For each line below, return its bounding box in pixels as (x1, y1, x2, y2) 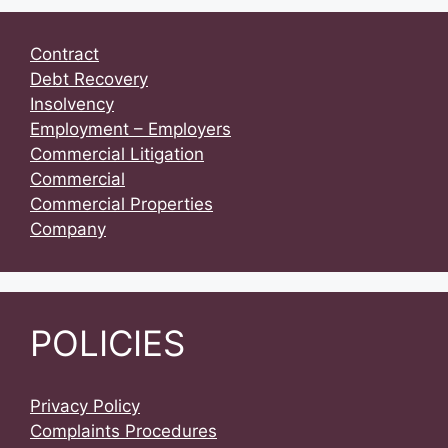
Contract (30, 44, 99, 65)
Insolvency (30, 94, 114, 115)
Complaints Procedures (30, 421, 217, 442)
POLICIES (30, 322, 185, 365)
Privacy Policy (30, 396, 140, 417)
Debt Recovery (30, 69, 148, 90)
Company (30, 219, 106, 240)
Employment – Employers (30, 119, 231, 140)
